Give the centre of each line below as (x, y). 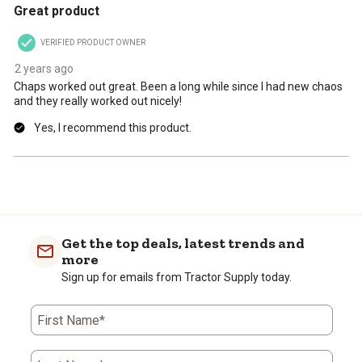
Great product (57, 11)
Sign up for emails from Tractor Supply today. (177, 278)
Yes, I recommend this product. (113, 128)
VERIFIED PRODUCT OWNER (93, 43)
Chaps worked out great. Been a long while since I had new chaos (178, 87)
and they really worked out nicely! (98, 101)
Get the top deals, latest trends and (183, 244)
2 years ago (44, 69)
